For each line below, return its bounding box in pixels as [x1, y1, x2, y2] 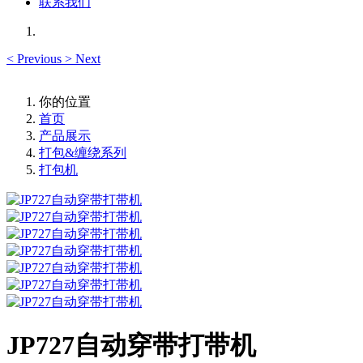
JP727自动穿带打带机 [6, 331, 256, 361]
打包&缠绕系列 [39, 146, 126, 160]
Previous [17, 52, 62, 66]
